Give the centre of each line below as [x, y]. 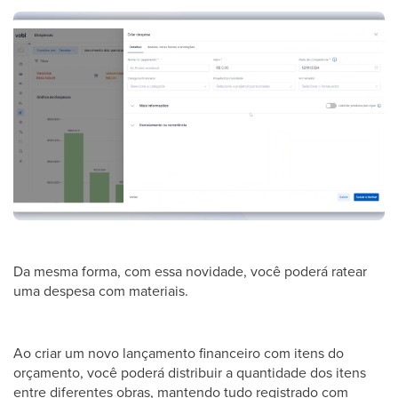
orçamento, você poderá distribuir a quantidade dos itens [190, 373]
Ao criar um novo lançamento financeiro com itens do [179, 353]
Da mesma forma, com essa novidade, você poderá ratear [190, 271]
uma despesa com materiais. [101, 291]
